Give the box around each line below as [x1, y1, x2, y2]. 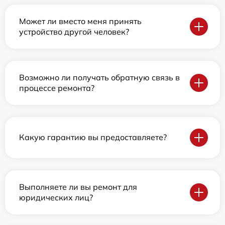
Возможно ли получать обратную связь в [19, 72, 180, 82]
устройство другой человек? [19, 26, 129, 37]
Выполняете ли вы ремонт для [19, 181, 137, 192]
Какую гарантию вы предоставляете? [19, 132, 167, 143]
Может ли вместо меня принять [19, 16, 142, 26]
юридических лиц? [19, 192, 93, 202]
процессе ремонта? [19, 82, 94, 93]
